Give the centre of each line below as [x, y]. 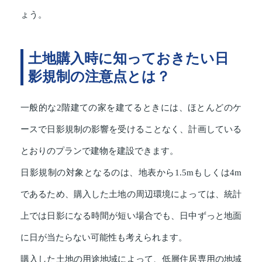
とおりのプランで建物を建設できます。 [99, 151]
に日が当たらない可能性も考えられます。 [104, 238]
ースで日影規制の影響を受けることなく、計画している [131, 130]
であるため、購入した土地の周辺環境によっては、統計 [131, 194]
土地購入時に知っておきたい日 [128, 58]
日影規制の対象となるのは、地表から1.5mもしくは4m [131, 173]
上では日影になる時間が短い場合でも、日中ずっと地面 [131, 216]
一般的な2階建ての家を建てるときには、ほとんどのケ [131, 108]
